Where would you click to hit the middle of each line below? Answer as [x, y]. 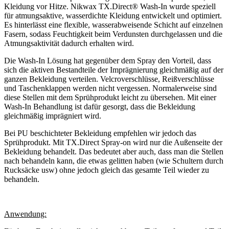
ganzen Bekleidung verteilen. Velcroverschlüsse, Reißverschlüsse [109, 79]
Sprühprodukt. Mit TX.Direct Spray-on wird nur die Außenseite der [113, 142]
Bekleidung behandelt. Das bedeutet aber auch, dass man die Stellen [114, 151]
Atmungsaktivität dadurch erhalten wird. [69, 43]
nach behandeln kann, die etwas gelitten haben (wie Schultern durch [114, 161]
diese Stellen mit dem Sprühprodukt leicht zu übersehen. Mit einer [110, 97]
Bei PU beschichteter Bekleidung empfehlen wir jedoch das [100, 133]
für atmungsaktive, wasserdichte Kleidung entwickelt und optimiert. [113, 15]
